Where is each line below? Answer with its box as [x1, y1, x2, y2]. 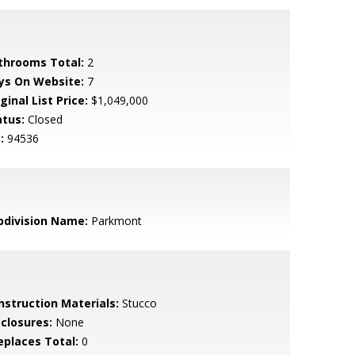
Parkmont [87, 213, 142, 228]
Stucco [118, 296, 157, 311]
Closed [24, 112, 63, 127]
